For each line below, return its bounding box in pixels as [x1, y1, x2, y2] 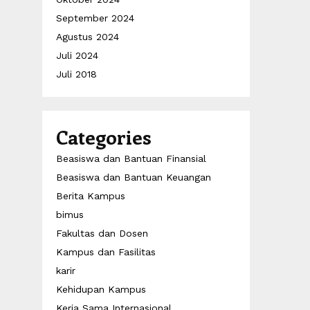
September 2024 [56, 12, 134, 24]
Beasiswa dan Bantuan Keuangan [56, 172, 211, 183]
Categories [56, 124, 152, 149]
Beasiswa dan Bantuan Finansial [56, 153, 206, 164]
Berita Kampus [56, 190, 125, 201]
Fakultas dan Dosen [56, 228, 148, 239]
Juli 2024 [56, 50, 98, 61]
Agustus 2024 [56, 31, 119, 42]
